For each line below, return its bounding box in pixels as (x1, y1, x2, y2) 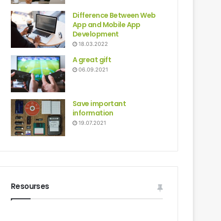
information (73, 108, 113, 118)
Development (73, 29, 119, 39)
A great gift (73, 55, 111, 65)
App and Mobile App (73, 20, 141, 30)
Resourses (11, 181, 49, 191)
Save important (73, 99, 126, 109)
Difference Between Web (73, 10, 156, 20)
